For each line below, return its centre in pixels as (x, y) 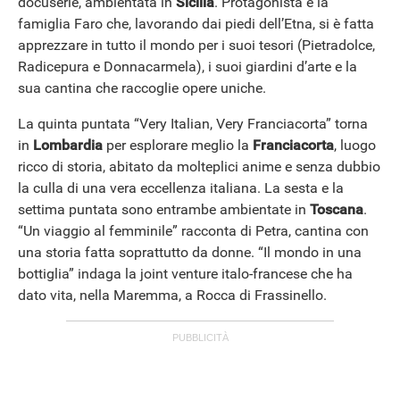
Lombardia (70, 146)
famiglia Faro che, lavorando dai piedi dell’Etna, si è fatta (196, 24)
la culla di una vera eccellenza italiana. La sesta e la (181, 188)
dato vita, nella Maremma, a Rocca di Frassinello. (172, 296)
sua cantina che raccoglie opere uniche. (142, 88)
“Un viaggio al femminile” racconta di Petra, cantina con (193, 231)
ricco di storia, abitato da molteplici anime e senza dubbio (199, 167)
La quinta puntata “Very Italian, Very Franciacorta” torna (193, 124)
